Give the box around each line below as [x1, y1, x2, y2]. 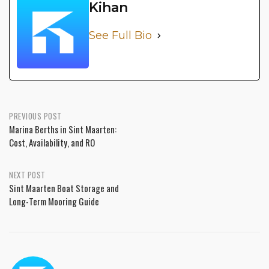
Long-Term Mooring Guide [9, 195, 99, 208]
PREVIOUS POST [9, 110, 62, 122]
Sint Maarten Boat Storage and [9, 181, 119, 195]
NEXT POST [9, 169, 46, 181]
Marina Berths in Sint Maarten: [9, 122, 116, 136]
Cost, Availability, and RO [9, 136, 95, 150]
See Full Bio [89, 29, 152, 43]
